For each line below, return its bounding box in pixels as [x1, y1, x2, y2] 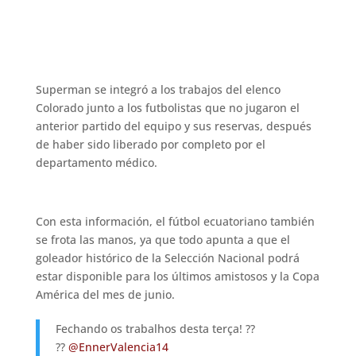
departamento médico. [35, 154, 157, 170]
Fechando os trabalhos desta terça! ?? [55, 320, 255, 336]
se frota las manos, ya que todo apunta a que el [35, 231, 290, 247]
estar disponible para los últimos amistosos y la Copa [35, 268, 319, 284]
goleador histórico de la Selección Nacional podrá [35, 250, 300, 265]
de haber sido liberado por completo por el [35, 136, 265, 152]
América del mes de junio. [35, 286, 175, 302]
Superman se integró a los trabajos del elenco [35, 81, 281, 97]
